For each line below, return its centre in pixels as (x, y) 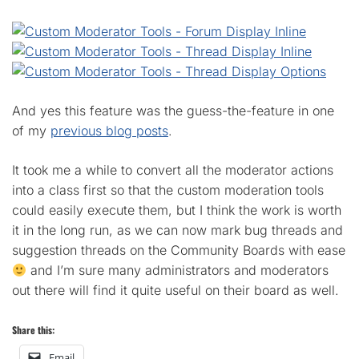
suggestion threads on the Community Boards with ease (179, 250)
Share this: (33, 330)
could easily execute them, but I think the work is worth (177, 210)
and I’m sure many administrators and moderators (178, 270)
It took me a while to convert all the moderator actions (173, 170)
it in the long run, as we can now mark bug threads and (177, 230)
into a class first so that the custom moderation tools (168, 190)
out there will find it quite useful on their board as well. (175, 290)
